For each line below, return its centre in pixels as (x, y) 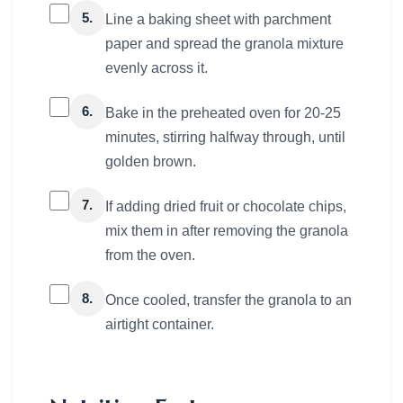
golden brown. (151, 161)
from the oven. (150, 255)
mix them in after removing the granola (227, 230)
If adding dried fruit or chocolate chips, (226, 206)
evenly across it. (157, 67)
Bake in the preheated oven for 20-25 (223, 112)
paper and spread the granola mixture (224, 43)
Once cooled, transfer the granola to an (228, 300)
